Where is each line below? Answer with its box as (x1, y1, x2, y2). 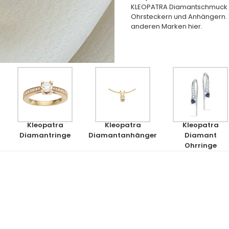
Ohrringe (184, 141, 217, 151)
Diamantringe (19, 130, 71, 141)
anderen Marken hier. (131, 21, 202, 31)
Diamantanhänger (88, 130, 157, 141)
